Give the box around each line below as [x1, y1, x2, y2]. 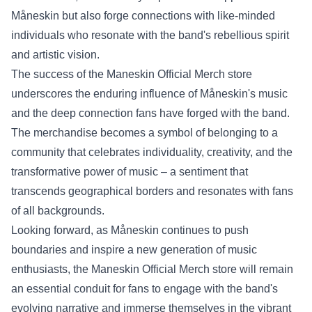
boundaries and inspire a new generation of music [11, 244, 257, 256]
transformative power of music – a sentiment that [11, 166, 248, 178]
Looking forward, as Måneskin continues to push [11, 224, 249, 236]
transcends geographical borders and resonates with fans [11, 185, 293, 197]
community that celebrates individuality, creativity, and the [11, 146, 292, 158]
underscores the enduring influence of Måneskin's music [11, 88, 288, 100]
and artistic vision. [11, 49, 100, 61]
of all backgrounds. [11, 205, 104, 217]
